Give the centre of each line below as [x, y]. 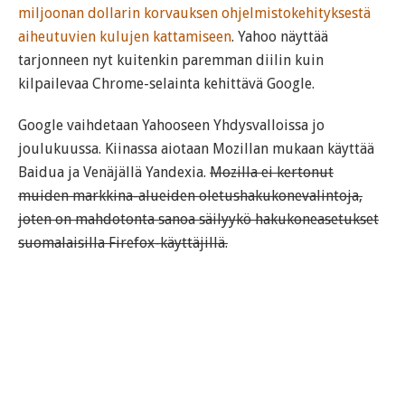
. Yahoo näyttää [280, 37]
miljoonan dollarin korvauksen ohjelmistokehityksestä [194, 14]
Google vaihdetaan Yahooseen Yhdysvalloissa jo [171, 126]
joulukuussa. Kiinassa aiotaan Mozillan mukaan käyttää [196, 149]
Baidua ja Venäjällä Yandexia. [114, 173]
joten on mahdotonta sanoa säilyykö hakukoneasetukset [198, 220]
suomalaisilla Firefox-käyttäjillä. [123, 243]
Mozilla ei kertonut [272, 173]
